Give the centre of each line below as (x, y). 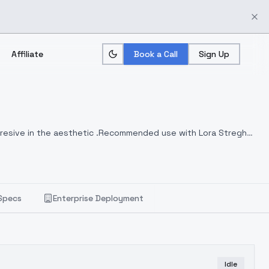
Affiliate (27, 54)
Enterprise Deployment (98, 198)
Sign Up (214, 54)
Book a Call (156, 54)
